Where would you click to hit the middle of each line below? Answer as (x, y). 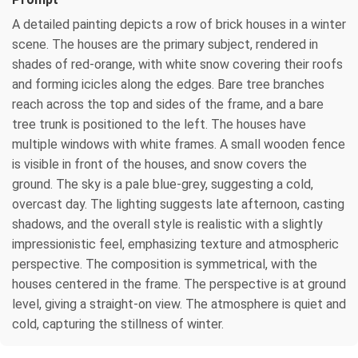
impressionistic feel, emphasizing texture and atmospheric (175, 244)
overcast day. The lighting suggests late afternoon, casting (178, 204)
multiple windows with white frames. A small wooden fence (179, 144)
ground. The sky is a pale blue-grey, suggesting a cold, (163, 184)
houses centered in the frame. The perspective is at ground (179, 284)
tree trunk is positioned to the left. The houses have (159, 124)
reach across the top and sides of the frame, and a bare (168, 104)
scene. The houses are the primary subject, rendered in (165, 44)
